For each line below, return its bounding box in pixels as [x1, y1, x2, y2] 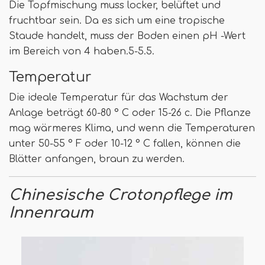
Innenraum [9, 204, 93, 221]
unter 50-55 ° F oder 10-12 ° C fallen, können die [9, 138, 241, 149]
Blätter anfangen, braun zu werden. [9, 153, 185, 164]
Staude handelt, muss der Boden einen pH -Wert [9, 30, 245, 41]
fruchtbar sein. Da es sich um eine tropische [9, 15, 225, 26]
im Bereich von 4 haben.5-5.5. [9, 46, 154, 57]
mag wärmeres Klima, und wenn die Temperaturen [9, 122, 255, 134]
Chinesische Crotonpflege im [9, 186, 232, 203]
